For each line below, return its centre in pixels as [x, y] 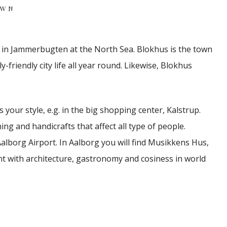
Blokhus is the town [175, 49]
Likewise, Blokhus [158, 65]
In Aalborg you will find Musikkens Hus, [134, 142]
